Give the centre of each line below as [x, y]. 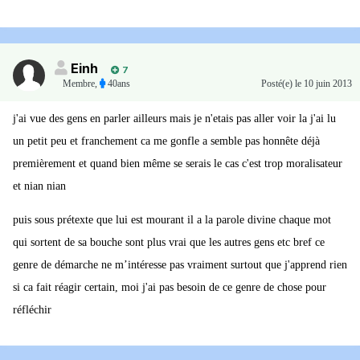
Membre [79, 84]
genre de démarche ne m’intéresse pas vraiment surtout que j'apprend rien [180, 265]
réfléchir [32, 310]
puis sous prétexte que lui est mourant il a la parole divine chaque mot [172, 220]
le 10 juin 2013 [323, 84]
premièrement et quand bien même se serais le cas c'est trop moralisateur [178, 164]
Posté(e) [278, 84]
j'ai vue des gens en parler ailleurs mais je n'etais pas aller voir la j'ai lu [174, 119]
